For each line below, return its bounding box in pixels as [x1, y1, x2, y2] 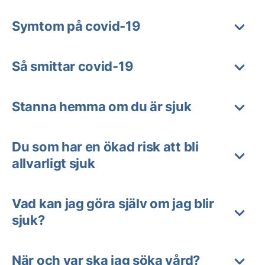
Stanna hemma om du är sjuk [12, 99, 192, 114]
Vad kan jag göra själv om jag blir [12, 196, 214, 211]
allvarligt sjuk [12, 156, 95, 171]
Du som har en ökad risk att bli [12, 139, 199, 154]
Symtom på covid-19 [12, 18, 141, 34]
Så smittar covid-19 [12, 59, 134, 74]
